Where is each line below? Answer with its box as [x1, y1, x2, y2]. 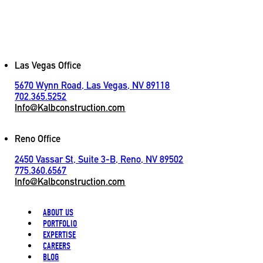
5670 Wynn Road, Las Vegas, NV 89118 [15, 80, 170, 92]
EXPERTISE [43, 229, 76, 241]
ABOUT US [43, 207, 74, 218]
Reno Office [15, 133, 61, 145]
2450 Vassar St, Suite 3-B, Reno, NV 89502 [15, 153, 184, 165]
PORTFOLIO [43, 218, 77, 230]
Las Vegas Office [15, 59, 82, 71]
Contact [14, 48, 48, 60]
